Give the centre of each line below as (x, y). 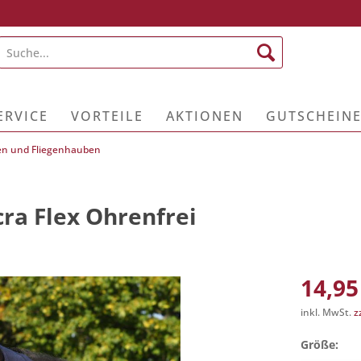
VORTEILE (107, 116)
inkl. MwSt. (327, 312)
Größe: (319, 344)
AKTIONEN (205, 116)
